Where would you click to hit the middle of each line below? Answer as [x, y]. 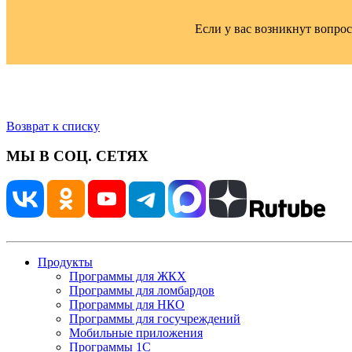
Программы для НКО [127, 305]
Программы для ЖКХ [128, 277]
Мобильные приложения [136, 333]
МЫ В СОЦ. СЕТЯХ [77, 156]
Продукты [65, 262]
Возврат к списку [53, 126]
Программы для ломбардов [142, 291]
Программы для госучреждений [155, 319]
